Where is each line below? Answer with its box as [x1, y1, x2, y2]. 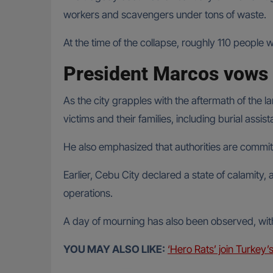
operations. [63, 187, 113, 200]
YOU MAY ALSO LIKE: [63, 243, 165, 256]
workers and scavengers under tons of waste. [63, 9, 266, 21]
